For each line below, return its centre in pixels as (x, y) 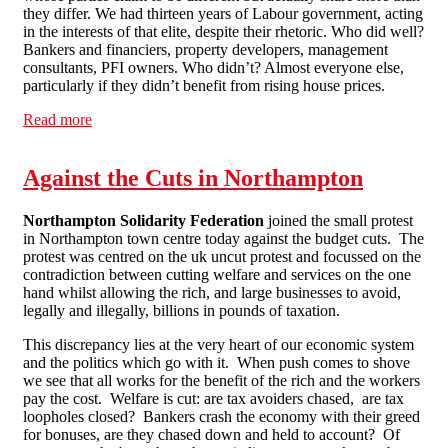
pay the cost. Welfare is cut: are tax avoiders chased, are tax (213, 398)
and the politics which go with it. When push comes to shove (216, 362)
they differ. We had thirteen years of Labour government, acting (223, 13)
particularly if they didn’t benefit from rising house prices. (204, 85)
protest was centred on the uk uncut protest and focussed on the (222, 256)
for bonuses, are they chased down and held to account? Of (211, 434)
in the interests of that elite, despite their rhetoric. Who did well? (223, 31)
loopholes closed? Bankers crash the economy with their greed (221, 416)
